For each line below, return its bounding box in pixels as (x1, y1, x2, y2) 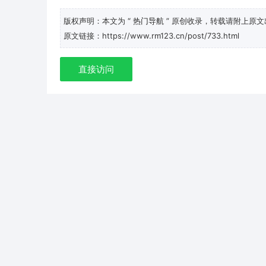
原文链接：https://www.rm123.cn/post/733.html (64, 30, 239, 40)
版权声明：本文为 (64, 15, 128, 26)
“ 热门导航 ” (128, 15, 172, 26)
